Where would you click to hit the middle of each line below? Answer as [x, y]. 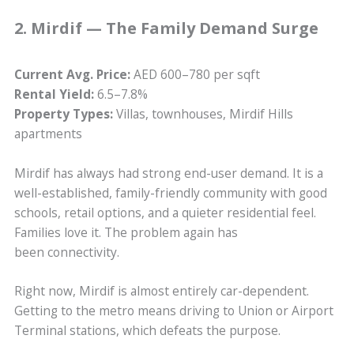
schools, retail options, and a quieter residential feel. [166, 212]
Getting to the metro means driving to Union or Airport [174, 311]
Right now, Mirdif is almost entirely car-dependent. [162, 291]
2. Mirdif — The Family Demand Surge [167, 28]
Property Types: [64, 113]
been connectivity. [69, 252]
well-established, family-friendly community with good [171, 192]
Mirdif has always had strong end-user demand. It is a [169, 173]
